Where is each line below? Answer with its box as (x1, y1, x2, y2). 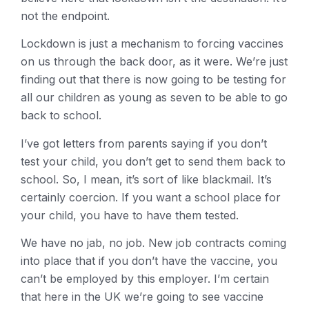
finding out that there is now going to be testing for (21, 72, 286, 87)
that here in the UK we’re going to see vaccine (21, 289, 263, 303)
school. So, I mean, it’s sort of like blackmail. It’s (21, 172, 272, 186)
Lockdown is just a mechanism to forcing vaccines (21, 37, 283, 51)
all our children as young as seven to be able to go (21, 90, 288, 105)
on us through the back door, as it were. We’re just (21, 54, 288, 69)
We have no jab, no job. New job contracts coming (21, 235, 286, 250)
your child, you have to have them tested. (21, 208, 239, 222)
